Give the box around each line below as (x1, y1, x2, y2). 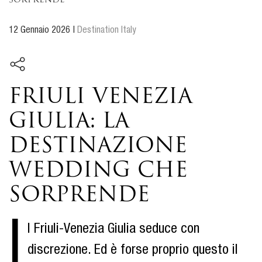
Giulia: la (9, 111, 129, 132)
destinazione (9, 136, 187, 157)
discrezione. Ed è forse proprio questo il (27, 244, 238, 258)
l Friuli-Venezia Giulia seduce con (27, 223, 199, 237)
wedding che (9, 160, 188, 181)
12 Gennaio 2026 (9, 26, 70, 36)
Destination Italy (77, 26, 136, 36)
